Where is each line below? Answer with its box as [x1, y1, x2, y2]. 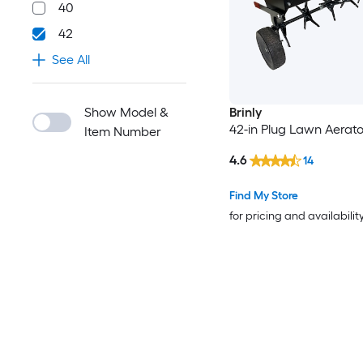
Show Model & [84, 105, 169, 120]
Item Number [84, 124, 161, 139]
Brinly [228, 105, 262, 121]
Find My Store [228, 188, 298, 203]
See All [52, 52, 90, 67]
